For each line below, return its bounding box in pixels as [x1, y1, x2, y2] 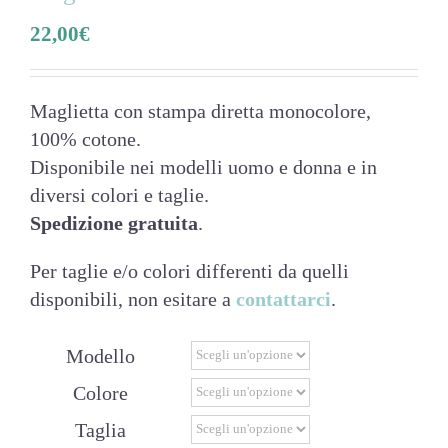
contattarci [236, 287, 331, 310]
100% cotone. [30, 127, 141, 150]
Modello [66, 344, 135, 367]
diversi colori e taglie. [30, 183, 209, 206]
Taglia [75, 418, 126, 441]
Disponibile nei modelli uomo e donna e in [30, 155, 377, 178]
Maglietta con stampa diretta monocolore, [30, 99, 371, 122]
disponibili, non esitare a [30, 287, 236, 310]
